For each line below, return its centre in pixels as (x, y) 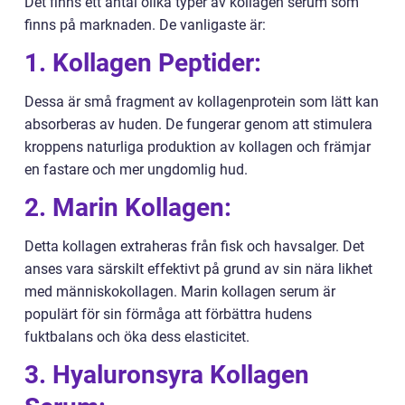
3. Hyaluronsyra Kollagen (167, 375)
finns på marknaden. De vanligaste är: (145, 25)
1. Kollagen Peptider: (143, 63)
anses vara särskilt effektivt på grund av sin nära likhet (198, 269)
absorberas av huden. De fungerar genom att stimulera (198, 125)
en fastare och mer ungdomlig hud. (136, 170)
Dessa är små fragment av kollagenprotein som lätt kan (202, 102)
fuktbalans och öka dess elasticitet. (137, 337)
